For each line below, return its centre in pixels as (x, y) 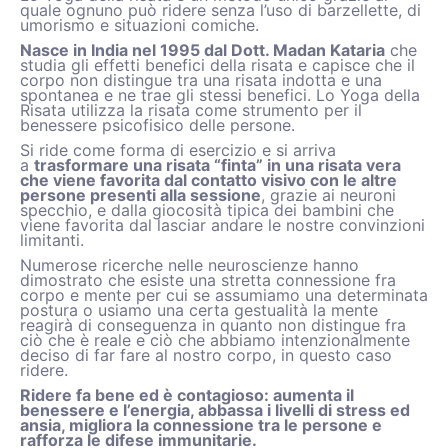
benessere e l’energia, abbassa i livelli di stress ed (215, 410)
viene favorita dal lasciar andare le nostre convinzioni (222, 225)
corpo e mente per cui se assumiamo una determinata (224, 295)
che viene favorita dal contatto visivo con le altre (208, 180)
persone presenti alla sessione (140, 195)
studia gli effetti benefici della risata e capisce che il (217, 65)
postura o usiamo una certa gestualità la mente (199, 310)
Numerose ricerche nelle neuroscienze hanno (189, 265)
